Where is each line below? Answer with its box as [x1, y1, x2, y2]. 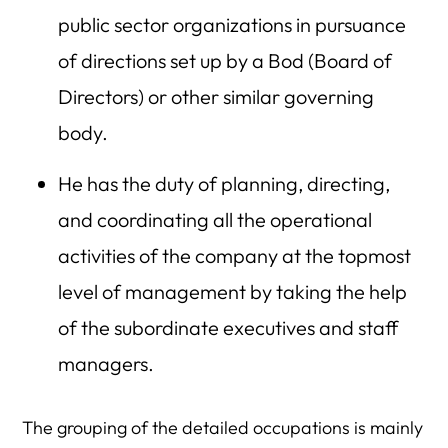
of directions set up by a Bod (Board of [57, 48, 392, 73]
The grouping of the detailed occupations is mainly [22, 416, 424, 439]
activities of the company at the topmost [57, 243, 411, 268]
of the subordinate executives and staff [57, 315, 398, 340]
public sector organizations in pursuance [57, 12, 406, 37]
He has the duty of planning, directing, [57, 171, 390, 196]
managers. [57, 351, 154, 376]
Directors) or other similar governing [57, 84, 374, 109]
